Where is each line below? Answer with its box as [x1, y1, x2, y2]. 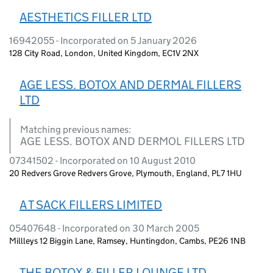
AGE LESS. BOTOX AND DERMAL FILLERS [19, 77, 241, 92]
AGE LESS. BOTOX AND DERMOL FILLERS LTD [20, 134, 245, 148]
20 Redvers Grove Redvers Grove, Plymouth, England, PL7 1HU [9, 167, 242, 179]
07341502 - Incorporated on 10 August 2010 [9, 154, 196, 166]
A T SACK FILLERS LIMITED [19, 197, 162, 212]
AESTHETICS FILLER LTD [19, 9, 152, 24]
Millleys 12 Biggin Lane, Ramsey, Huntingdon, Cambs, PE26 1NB [9, 235, 246, 246]
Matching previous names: [20, 123, 131, 135]
